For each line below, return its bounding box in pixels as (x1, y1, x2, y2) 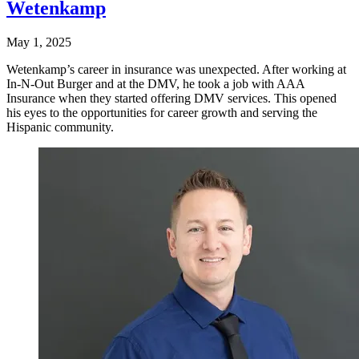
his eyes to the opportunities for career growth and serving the (6, 106, 317, 120)
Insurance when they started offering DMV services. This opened (6, 91, 337, 106)
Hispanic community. (6, 120, 114, 135)
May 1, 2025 (6, 35, 71, 50)
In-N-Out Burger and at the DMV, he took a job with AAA (6, 77, 305, 91)
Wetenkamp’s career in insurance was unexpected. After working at (6, 63, 346, 77)
